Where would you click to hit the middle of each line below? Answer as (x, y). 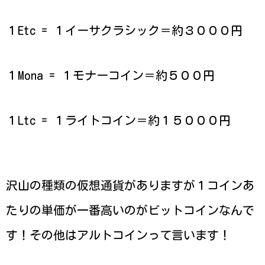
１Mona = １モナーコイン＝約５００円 (110, 75)
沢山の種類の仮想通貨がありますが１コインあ (130, 185)
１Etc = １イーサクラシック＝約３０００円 (124, 30)
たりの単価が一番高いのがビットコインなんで (130, 210)
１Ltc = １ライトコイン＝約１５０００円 (118, 120)
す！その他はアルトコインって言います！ (118, 235)
